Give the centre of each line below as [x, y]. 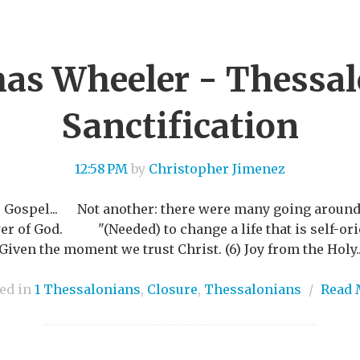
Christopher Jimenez [217, 168]
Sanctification [180, 126]
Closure [172, 289]
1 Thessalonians [87, 289]
